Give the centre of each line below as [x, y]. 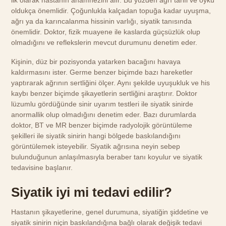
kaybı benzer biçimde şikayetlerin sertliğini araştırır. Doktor [104, 94]
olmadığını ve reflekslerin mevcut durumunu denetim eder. [104, 43]
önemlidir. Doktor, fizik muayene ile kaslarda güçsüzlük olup [106, 32]
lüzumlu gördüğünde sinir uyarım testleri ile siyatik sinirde [102, 104]
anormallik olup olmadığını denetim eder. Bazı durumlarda [104, 115]
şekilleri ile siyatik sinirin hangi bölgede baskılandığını [96, 136]
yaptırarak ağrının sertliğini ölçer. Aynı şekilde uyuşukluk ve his [111, 83]
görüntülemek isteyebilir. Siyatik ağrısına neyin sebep [96, 147]
